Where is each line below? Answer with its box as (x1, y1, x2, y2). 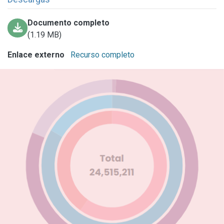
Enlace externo (7, 49, 64, 59)
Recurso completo (68, 49, 134, 59)
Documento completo (27, 17, 110, 27)
